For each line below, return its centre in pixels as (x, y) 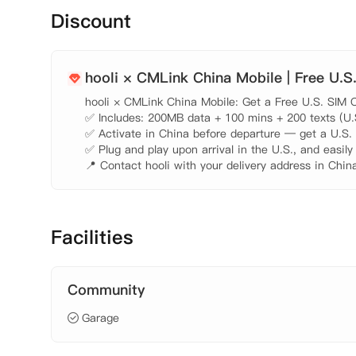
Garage (101, 318)
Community (106, 290)
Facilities (92, 237)
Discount (91, 21)
